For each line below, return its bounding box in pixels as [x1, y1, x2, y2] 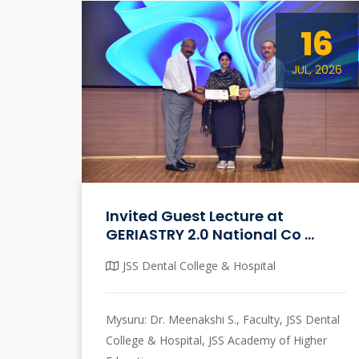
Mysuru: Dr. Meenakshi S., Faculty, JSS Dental [106, 311, 340, 327]
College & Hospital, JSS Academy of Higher [106, 332, 327, 348]
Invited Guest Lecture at [106, 205, 284, 226]
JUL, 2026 [292, 62, 342, 78]
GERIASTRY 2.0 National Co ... [106, 224, 314, 244]
